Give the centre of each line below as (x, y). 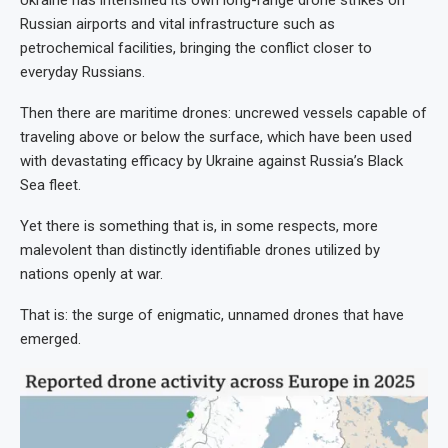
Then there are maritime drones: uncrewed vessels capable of (223, 112)
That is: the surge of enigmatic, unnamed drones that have (212, 314)
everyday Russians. (82, 71)
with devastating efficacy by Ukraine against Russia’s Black (211, 160)
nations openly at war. (91, 273)
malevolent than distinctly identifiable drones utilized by (200, 249)
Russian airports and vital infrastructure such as (177, 23)
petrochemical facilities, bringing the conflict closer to (196, 47)
